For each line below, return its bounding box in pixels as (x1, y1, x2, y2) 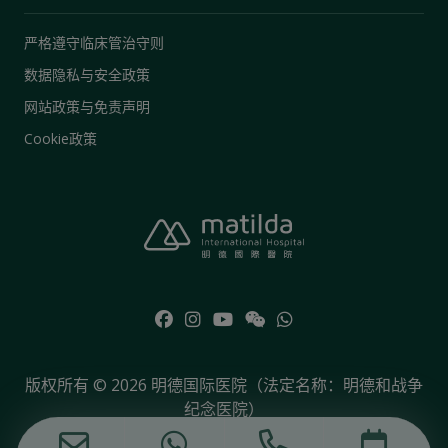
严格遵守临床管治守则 (24, 33, 164, 52)
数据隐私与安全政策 (24, 65, 150, 84)
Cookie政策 (24, 129, 97, 148)
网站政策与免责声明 (24, 97, 150, 116)
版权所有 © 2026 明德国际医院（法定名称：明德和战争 (25, 374, 423, 396)
